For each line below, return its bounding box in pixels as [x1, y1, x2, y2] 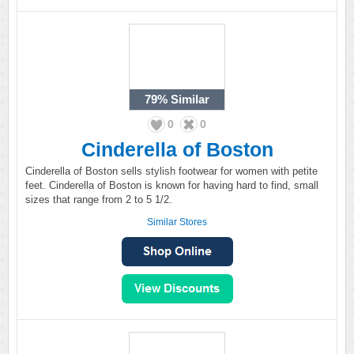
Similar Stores [147, 217, 207, 228]
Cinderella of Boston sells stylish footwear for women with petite [25, 165, 318, 177]
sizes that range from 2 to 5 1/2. [25, 194, 172, 205]
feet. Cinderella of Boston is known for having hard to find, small [25, 179, 318, 191]
